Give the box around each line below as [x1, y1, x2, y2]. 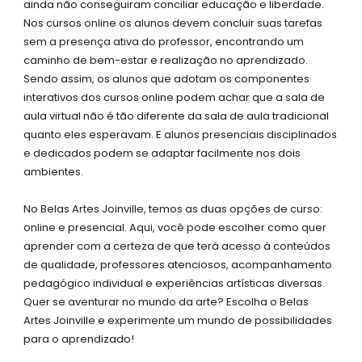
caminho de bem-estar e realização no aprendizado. [23, 53, 309, 69]
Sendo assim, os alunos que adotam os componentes [23, 71, 310, 87]
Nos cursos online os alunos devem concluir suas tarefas [23, 15, 323, 32]
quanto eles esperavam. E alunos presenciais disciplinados [23, 127, 338, 143]
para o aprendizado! [23, 330, 135, 347]
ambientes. [23, 164, 84, 180]
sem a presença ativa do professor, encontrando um [23, 34, 305, 50]
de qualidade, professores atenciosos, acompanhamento [23, 256, 333, 272]
